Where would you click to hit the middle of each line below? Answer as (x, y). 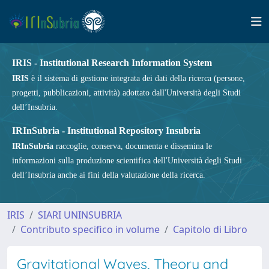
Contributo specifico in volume (90, 229)
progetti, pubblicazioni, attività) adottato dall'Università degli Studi (126, 93)
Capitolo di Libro (210, 229)
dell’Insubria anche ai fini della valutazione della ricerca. (109, 175)
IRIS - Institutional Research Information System (112, 63)
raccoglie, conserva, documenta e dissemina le (133, 146)
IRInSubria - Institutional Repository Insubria (106, 131)
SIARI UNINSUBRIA (80, 215)
